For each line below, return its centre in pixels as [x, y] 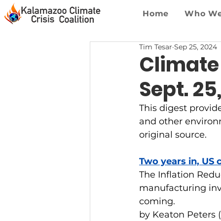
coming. [157, 201]
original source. [173, 135]
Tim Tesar [156, 47]
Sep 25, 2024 [196, 47]
